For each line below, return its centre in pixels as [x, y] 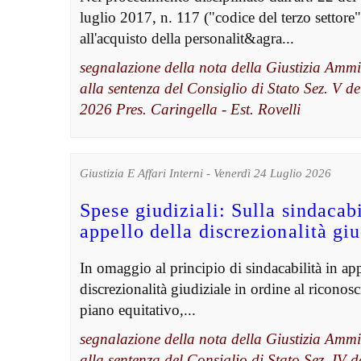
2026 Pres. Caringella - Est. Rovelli [191, 110]
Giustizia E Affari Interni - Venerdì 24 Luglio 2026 [206, 174]
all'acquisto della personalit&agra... [187, 39]
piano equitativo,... [138, 310]
